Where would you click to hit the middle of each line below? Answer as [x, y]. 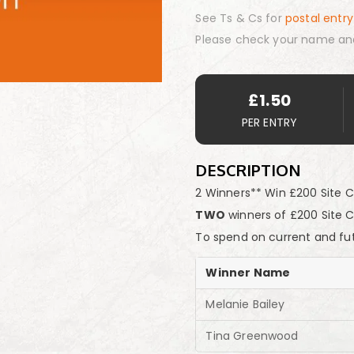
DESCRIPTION [249, 170]
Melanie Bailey [245, 304]
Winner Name [248, 273]
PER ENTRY [269, 122]
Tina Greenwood [252, 336]
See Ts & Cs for [240, 18]
